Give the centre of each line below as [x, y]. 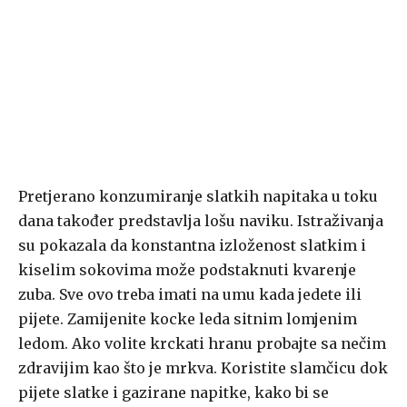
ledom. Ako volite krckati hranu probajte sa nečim [202, 344]
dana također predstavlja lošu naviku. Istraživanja [201, 221]
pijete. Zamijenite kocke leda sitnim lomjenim [188, 319]
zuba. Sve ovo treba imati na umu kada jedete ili [190, 295]
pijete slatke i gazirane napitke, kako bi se [174, 393]
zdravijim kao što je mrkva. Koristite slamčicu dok [203, 368]
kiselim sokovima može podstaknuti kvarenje [187, 270]
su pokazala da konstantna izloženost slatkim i [192, 246]
